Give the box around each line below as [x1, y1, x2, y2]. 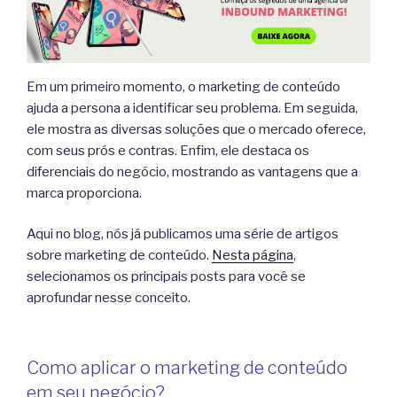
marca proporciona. [27, 184, 142, 201]
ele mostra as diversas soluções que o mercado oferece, [27, 121, 366, 137]
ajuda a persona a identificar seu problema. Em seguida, [27, 99, 358, 116]
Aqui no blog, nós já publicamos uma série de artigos [27, 226, 339, 243]
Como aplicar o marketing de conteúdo [27, 356, 347, 378]
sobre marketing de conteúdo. [27, 247, 212, 264]
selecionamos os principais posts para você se [27, 269, 306, 285]
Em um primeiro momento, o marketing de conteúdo [27, 78, 340, 95]
